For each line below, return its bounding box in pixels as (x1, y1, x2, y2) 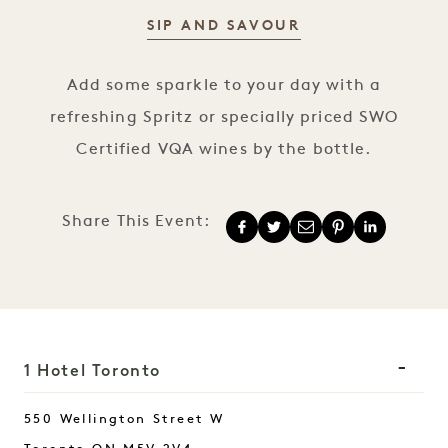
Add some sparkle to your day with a (66, 77, 382, 94)
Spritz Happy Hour (145, 35, 304, 52)
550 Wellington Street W (24, 412, 225, 426)
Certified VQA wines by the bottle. (76, 141, 372, 158)
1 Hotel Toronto (24, 360, 161, 380)
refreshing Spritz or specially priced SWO (49, 109, 399, 126)
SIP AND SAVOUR (146, 18, 302, 34)
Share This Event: (61, 213, 211, 230)
